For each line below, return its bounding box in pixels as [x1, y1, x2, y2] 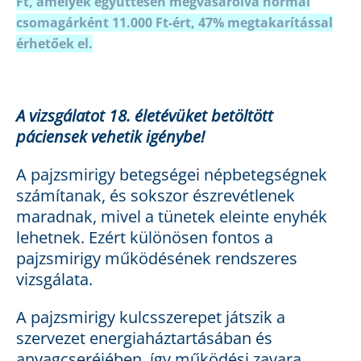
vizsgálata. [16, 268, 93, 291]
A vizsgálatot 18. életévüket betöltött [16, 105, 273, 127]
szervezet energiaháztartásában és [16, 327, 272, 350]
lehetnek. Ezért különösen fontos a [16, 226, 273, 249]
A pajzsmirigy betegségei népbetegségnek [16, 164, 327, 186]
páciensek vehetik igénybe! [16, 126, 205, 148]
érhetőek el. [16, 35, 93, 53]
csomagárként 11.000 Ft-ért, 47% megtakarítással [16, 14, 333, 32]
